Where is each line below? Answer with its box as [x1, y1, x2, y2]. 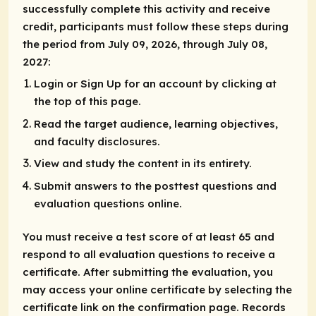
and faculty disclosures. [34, 134, 160, 148]
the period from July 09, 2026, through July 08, [23, 37, 267, 51]
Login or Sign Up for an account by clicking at [34, 77, 276, 91]
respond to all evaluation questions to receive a [23, 248, 275, 262]
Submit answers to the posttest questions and [34, 178, 276, 193]
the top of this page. [34, 95, 141, 109]
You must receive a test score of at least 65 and [23, 230, 274, 244]
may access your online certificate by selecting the [23, 283, 292, 297]
